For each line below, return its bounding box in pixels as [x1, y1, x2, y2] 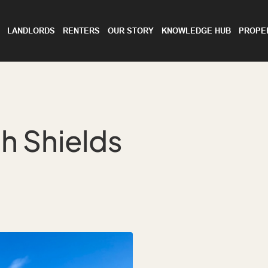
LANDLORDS [7, 26, 56, 35]
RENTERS [63, 26, 100, 35]
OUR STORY [107, 26, 154, 35]
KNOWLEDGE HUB [161, 26, 231, 35]
